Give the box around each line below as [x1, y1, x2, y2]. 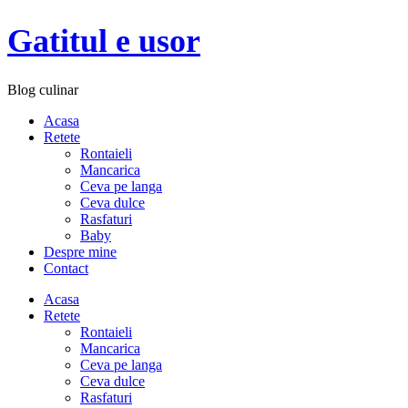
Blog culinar [7, 82, 78, 98]
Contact [44, 260, 88, 277]
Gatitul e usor [7, 23, 200, 60]
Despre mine [44, 244, 117, 260]
